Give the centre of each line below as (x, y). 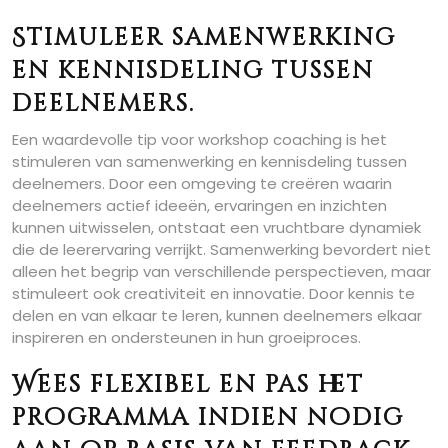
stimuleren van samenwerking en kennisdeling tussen (209, 161)
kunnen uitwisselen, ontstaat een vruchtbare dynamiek (216, 227)
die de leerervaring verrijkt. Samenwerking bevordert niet (221, 249)
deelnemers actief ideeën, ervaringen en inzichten (199, 205)
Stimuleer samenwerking (204, 38)
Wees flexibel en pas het (188, 385)
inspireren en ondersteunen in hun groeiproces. (186, 337)
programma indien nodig (208, 418)
